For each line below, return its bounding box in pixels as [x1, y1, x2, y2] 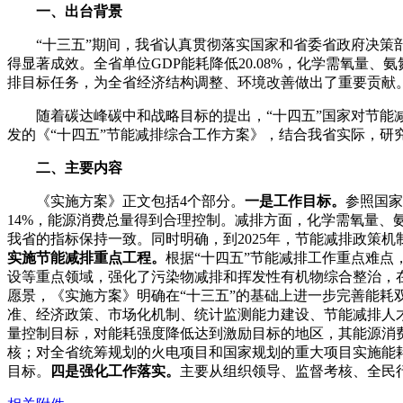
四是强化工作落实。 [50, 363, 180, 379]
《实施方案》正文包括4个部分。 [7, 193, 245, 209]
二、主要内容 [7, 160, 122, 175]
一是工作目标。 [245, 193, 345, 209]
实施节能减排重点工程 [7, 250, 151, 265]
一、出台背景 [7, 4, 122, 19]
